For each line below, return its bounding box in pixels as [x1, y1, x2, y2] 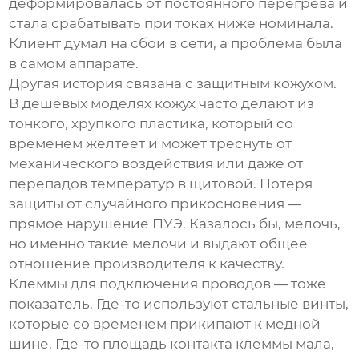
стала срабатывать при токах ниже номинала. [9, 15, 334, 32]
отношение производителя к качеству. [9, 256, 285, 272]
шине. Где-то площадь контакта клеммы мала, [9, 336, 335, 353]
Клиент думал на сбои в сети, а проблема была [9, 35, 343, 52]
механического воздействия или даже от [9, 155, 304, 172]
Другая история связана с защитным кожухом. [9, 75, 337, 92]
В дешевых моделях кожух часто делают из [9, 95, 315, 112]
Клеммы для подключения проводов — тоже [9, 276, 327, 292]
